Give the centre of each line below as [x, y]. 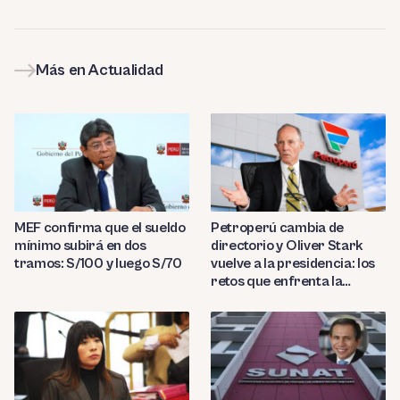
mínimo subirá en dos [80, 246]
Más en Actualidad [100, 71]
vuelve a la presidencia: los [293, 264]
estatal [233, 300]
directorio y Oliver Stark [287, 246]
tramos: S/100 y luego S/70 [98, 264]
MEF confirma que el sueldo [100, 228]
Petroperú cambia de [277, 228]
